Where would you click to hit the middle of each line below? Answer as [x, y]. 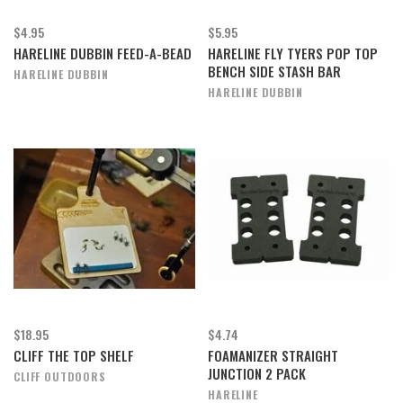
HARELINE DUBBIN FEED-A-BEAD [103, 53]
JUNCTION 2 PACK [257, 373]
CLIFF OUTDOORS [60, 376]
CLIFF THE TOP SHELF [74, 355]
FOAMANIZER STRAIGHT [273, 355]
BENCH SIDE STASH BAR [274, 71]
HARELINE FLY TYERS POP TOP [293, 53]
